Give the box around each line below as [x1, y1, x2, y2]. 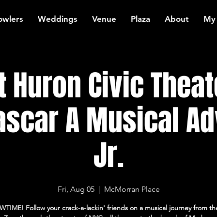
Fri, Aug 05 [57, 185, 94, 194]
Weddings [38, 14, 77, 24]
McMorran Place [104, 185, 160, 194]
